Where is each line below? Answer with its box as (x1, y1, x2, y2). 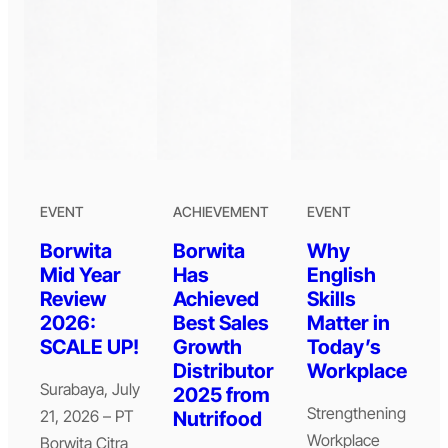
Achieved (173, 287, 260, 312)
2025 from (173, 383, 271, 408)
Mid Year (40, 263, 121, 288)
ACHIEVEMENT (173, 202, 270, 220)
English (306, 263, 376, 288)
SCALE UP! (40, 335, 139, 360)
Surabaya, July (40, 378, 140, 399)
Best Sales (173, 311, 270, 336)
